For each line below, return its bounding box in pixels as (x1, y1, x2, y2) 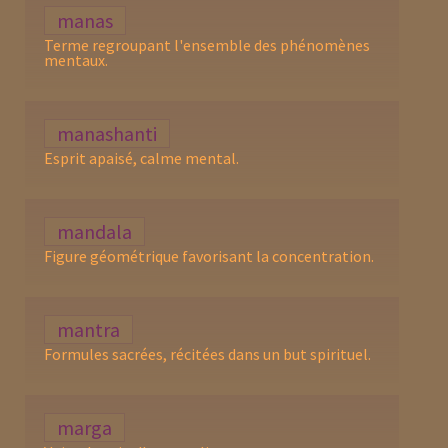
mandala (57, 218, 133, 244)
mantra (57, 316, 121, 342)
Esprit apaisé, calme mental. (44, 147, 240, 168)
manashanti (57, 120, 158, 146)
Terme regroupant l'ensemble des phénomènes (44, 34, 371, 55)
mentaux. (44, 49, 109, 70)
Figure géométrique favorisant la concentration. (44, 245, 375, 266)
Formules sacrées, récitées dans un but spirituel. (44, 343, 372, 364)
